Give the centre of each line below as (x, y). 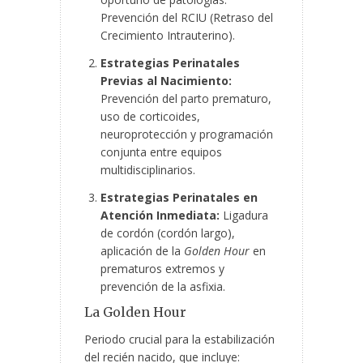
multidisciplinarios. (148, 170)
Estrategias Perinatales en (179, 198)
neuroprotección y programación (187, 135)
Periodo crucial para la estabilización (179, 340)
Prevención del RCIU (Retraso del (187, 18)
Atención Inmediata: (160, 216)
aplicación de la (142, 251)
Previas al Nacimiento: (166, 81)
